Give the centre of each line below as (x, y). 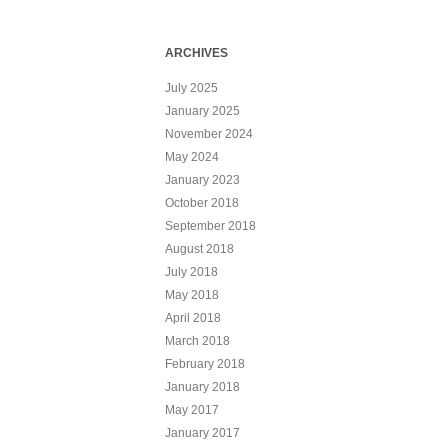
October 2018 (201, 202)
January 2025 (202, 110)
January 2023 (202, 179)
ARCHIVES (196, 52)
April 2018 (192, 317)
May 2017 (191, 409)
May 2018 (191, 294)
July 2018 (191, 271)
